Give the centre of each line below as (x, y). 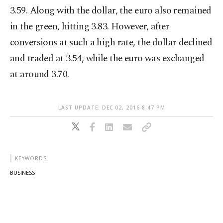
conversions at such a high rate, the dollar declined (111, 43)
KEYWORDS (31, 158)
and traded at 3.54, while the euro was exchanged (107, 58)
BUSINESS (22, 172)
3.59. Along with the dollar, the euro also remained (111, 11)
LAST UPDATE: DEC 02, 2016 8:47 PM (111, 108)
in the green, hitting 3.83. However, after (90, 27)
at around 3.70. (40, 74)
